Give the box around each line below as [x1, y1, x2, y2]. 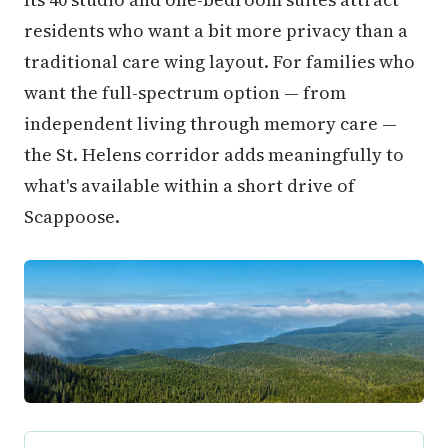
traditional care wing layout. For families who [24, 48, 415, 74]
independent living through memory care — [24, 110, 397, 136]
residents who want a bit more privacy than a [24, 17, 408, 43]
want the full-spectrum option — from [24, 79, 346, 105]
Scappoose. [24, 203, 120, 229]
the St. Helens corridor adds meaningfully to [24, 141, 404, 167]
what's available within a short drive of [24, 172, 355, 198]
